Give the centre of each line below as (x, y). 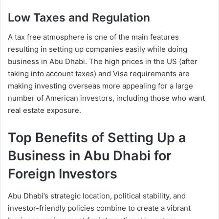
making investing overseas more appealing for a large (100, 86)
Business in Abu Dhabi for (90, 156)
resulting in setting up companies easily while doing (98, 49)
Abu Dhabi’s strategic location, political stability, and (97, 196)
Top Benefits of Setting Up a (97, 138)
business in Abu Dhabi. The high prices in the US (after (103, 62)
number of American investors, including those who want (106, 98)
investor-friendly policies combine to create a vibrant (99, 208)
